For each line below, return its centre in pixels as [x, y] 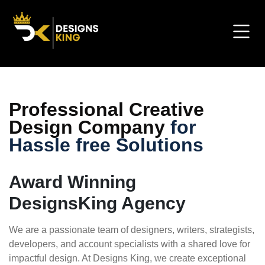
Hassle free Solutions [106, 145]
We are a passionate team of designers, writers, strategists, [132, 230]
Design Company [87, 127]
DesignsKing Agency [97, 203]
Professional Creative [106, 109]
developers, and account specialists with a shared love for [130, 244]
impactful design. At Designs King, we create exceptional [127, 258]
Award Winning [72, 182]
